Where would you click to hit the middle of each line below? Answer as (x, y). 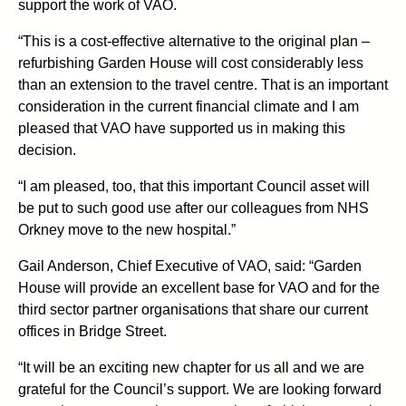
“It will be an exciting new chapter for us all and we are (191, 367)
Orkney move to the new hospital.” (127, 229)
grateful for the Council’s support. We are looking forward (200, 389)
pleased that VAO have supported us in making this (182, 128)
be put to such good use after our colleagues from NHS (193, 208)
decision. (47, 150)
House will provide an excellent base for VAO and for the (199, 287)
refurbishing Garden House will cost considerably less (191, 63)
